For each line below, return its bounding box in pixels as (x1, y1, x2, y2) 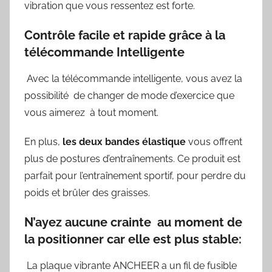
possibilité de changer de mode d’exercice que (24, 89, 234, 101)
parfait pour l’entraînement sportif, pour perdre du (24, 169, 246, 182)
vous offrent (186, 135, 242, 148)
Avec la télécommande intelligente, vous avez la (24, 72, 242, 84)
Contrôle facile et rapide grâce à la (24, 27, 225, 42)
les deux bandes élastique (63, 135, 186, 148)
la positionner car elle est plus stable (24, 231, 239, 246)
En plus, (24, 135, 63, 148)
